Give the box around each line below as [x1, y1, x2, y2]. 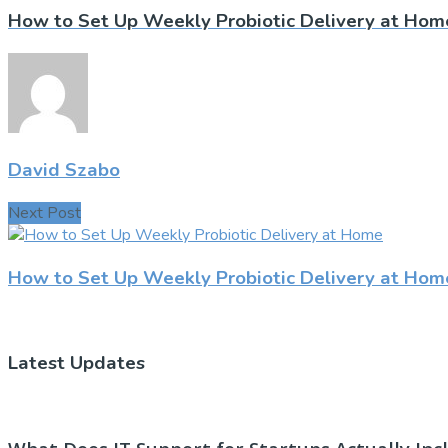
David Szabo [8, 157, 120, 184]
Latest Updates [8, 350, 145, 377]
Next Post [8, 202, 81, 225]
